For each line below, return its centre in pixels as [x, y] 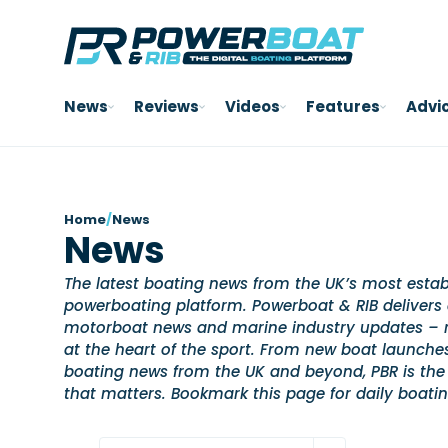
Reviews [166, 106]
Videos [252, 106]
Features [343, 106]
